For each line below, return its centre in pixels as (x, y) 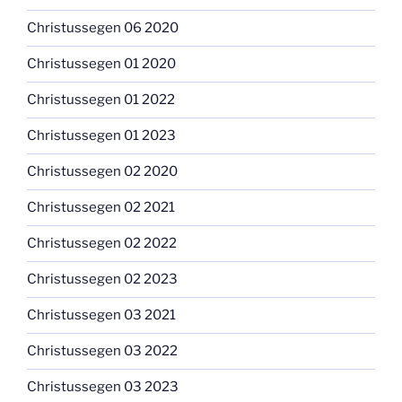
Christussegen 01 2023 (101, 136)
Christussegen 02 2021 (101, 208)
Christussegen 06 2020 (103, 28)
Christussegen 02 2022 (102, 244)
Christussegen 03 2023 (103, 387)
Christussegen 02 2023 (102, 280)
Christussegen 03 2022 (102, 351)
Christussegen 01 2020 (101, 64)
